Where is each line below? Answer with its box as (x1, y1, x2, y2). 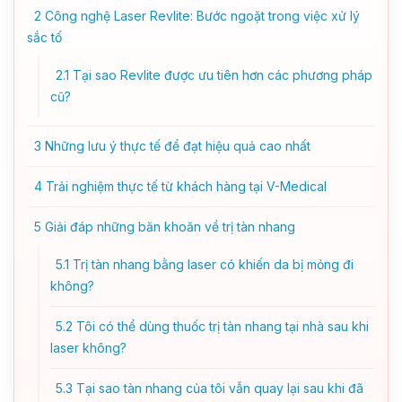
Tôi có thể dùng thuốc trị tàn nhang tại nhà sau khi (73, 319, 369, 334)
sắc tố (27, 30, 62, 45)
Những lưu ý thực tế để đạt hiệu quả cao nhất (41, 138, 310, 153)
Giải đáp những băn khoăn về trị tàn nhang (41, 219, 295, 234)
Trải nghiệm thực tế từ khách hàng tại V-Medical (42, 179, 327, 194)
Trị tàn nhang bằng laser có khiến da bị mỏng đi (69, 257, 354, 272)
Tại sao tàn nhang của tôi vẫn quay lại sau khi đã (73, 380, 363, 396)
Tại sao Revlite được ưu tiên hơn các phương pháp (69, 67, 372, 83)
